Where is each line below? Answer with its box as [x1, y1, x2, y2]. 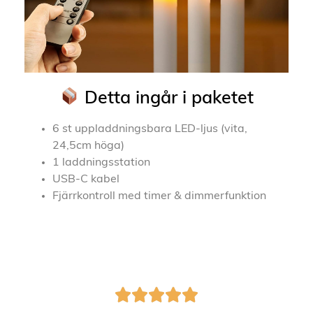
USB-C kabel [52, 174, 119, 186]
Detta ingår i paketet [79, 89, 254, 108]
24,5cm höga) [52, 140, 124, 152]
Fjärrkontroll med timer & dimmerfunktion [52, 191, 266, 203]
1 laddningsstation [52, 157, 150, 169]
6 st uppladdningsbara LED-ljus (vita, [52, 124, 247, 136]
